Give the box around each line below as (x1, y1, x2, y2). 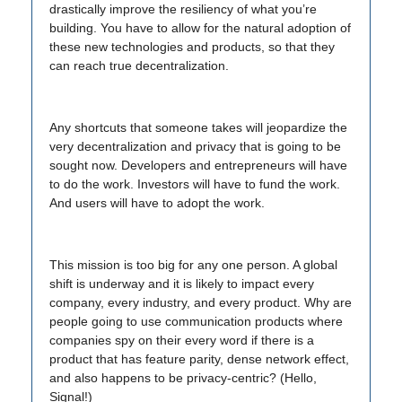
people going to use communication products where (49, 314, 343, 328)
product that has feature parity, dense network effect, (49, 352, 349, 366)
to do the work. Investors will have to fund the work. (49, 177, 340, 191)
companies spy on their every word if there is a (49, 333, 314, 347)
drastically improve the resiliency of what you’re (49, 2, 317, 16)
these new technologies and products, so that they (49, 39, 335, 54)
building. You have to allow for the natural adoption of (49, 21, 351, 35)
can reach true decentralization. (49, 58, 229, 73)
